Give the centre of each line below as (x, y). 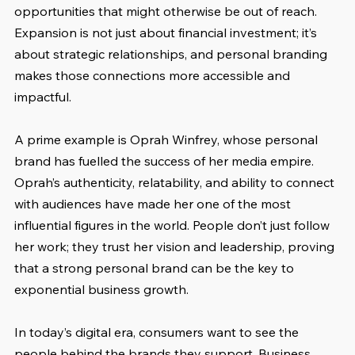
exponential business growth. (101, 289)
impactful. (43, 96)
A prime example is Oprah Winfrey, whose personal (168, 139)
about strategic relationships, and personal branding (172, 53)
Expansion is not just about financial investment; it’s (167, 32)
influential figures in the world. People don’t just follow (174, 225)
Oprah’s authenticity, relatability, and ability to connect (176, 182)
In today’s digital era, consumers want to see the (158, 332)
